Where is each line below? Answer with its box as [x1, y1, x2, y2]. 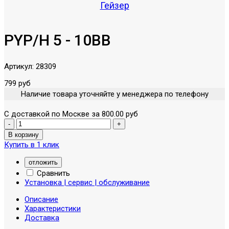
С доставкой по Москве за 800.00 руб [4, 109, 138, 119]
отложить [29, 158, 58, 166]
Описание [25, 194, 58, 204]
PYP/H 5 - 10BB [4, 31, 111, 49]
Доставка [25, 213, 59, 222]
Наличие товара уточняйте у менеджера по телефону [20, 89, 209, 99]
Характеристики [25, 203, 81, 213]
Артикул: [4, 61, 36, 71]
